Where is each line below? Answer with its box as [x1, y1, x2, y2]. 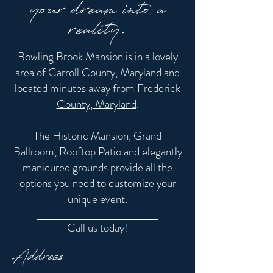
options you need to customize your [19, 175, 176, 191]
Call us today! [67, 219, 128, 236]
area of [15, 64, 48, 80]
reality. [68, 18, 127, 48]
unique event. [68, 191, 127, 207]
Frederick [137, 80, 180, 96]
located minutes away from [15, 80, 137, 96]
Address [12, 247, 63, 271]
